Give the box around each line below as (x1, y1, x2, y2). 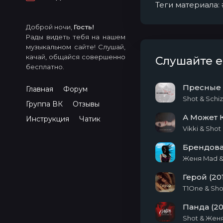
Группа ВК (26, 100, 63, 109)
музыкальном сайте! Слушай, (26, 43, 125, 51)
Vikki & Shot (183, 124, 221, 132)
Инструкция (26, 114, 69, 123)
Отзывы (73, 100, 100, 109)
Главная (26, 85, 53, 94)
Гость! (74, 23, 94, 31)
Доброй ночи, (26, 23, 74, 31)
